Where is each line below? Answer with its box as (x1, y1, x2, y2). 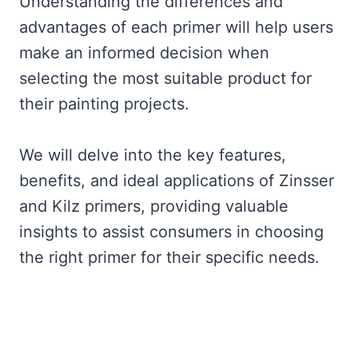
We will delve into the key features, (19, 145, 286, 165)
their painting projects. (19, 94, 189, 113)
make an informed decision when (19, 43, 269, 62)
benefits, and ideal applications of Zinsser (19, 171, 334, 190)
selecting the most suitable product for (19, 69, 312, 88)
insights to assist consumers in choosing (19, 222, 324, 241)
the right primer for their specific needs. (19, 248, 320, 267)
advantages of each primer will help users (19, 18, 333, 37)
